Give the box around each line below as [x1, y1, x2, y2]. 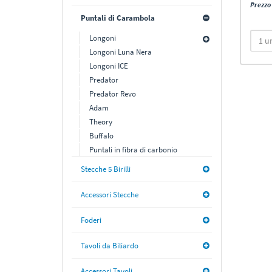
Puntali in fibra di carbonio [89, 144, 177, 155]
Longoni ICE [89, 61, 128, 71]
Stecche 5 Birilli [81, 164, 131, 174]
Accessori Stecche [81, 189, 138, 200]
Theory [89, 117, 112, 127]
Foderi [81, 215, 101, 225]
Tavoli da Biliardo [81, 240, 138, 251]
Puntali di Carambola [81, 13, 155, 23]
